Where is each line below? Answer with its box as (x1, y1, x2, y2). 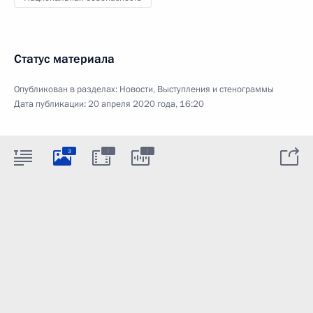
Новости (119, 83, 153, 96)
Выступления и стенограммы (157, 83, 274, 96)
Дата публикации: (14, 98, 88, 110)
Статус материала (14, 51, 115, 67)
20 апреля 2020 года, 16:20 (88, 98, 204, 110)
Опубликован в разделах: (14, 83, 119, 96)
